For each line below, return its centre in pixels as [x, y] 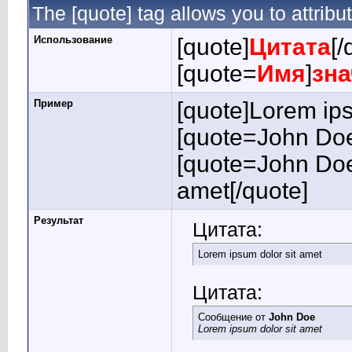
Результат [59, 220]
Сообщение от [233, 317]
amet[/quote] [242, 191]
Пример [53, 103]
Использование [73, 40]
